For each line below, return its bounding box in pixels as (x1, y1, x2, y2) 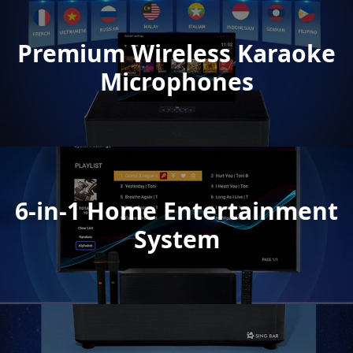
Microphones (99, 65, 254, 98)
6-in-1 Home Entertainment (15, 195, 338, 228)
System (133, 223, 220, 256)
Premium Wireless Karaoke (17, 37, 336, 70)
